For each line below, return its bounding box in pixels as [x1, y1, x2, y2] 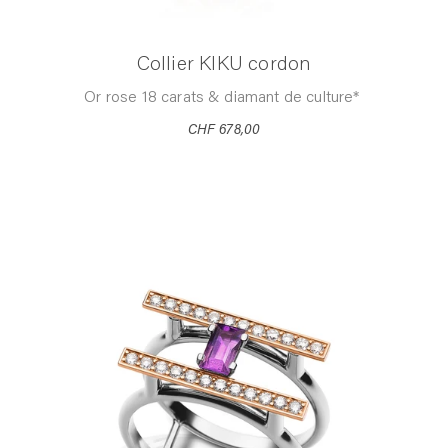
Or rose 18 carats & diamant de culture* [84, 89, 364, 106]
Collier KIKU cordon [136, 54, 312, 75]
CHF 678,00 [187, 123, 261, 138]
